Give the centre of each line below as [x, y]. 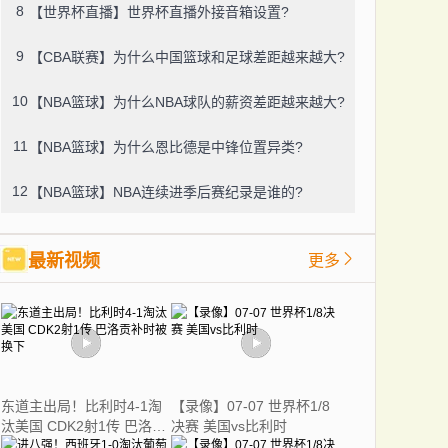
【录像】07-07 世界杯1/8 [250, 406]
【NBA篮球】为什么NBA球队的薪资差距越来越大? [187, 101]
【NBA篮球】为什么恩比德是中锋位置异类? [166, 146]
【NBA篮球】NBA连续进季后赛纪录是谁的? [166, 191]
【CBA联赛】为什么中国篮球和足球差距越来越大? [187, 56]
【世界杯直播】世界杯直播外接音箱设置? [159, 11]
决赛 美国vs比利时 [229, 426]
